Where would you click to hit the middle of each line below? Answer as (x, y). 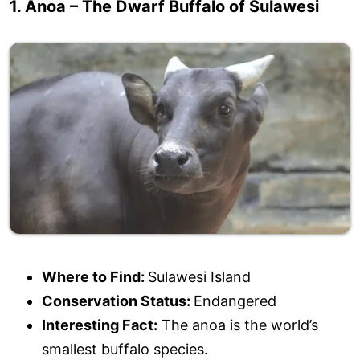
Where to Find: (95, 277)
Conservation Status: (118, 301)
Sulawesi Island (199, 277)
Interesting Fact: (100, 325)
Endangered (235, 301)
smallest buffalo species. (125, 350)
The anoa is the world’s (238, 325)
